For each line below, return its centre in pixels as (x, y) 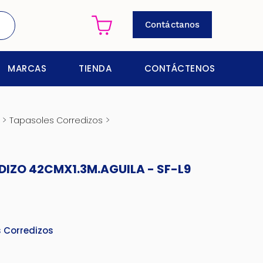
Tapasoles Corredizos (56, 120)
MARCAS (27, 68)
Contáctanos (172, 25)
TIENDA (95, 68)
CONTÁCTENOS (179, 68)
